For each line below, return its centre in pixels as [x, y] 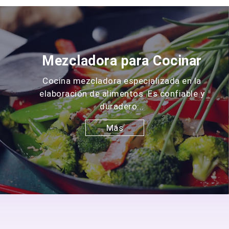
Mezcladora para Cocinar [122, 61]
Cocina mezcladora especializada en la [122, 81]
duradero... [122, 106]
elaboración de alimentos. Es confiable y [122, 93]
